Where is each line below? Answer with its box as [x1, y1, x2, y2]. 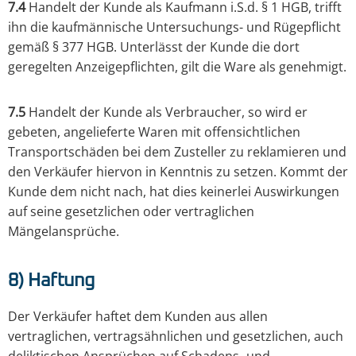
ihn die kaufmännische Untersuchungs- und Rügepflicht [8, 18, 341, 37]
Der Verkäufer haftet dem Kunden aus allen [8, 308, 268, 326]
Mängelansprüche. [8, 222, 119, 241]
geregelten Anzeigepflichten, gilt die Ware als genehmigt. [8, 58, 346, 76]
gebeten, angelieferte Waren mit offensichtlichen [8, 123, 300, 141]
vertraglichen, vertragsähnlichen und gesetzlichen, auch [8, 327, 343, 346]
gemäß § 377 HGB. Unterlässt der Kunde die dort [8, 38, 300, 56]
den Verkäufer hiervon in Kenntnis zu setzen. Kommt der [8, 163, 348, 181]
